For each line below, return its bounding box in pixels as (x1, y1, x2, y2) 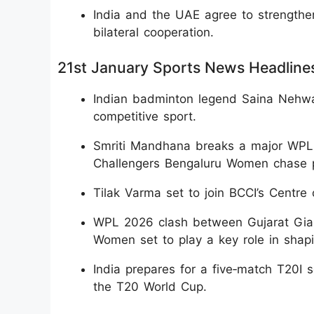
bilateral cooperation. (93, 25, 214, 39)
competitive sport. (93, 109, 196, 123)
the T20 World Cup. (93, 280, 207, 294)
